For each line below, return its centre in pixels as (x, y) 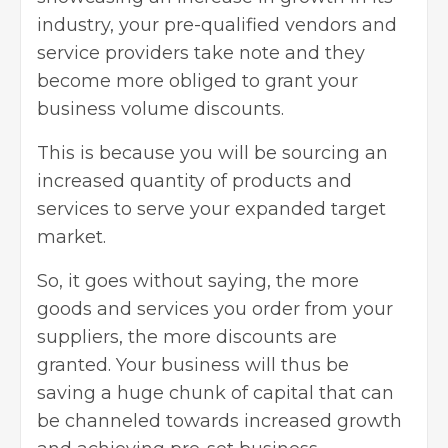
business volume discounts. (160, 108)
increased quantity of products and (194, 180)
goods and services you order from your (215, 308)
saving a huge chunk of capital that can (215, 392)
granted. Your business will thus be (193, 364)
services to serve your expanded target (211, 208)
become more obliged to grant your (197, 80)
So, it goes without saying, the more (198, 280)
